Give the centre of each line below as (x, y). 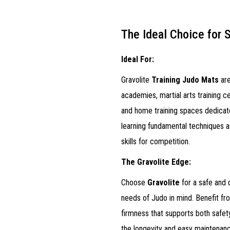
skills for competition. (156, 141)
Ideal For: (138, 59)
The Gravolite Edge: (156, 162)
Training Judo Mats (185, 80)
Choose (134, 183)
